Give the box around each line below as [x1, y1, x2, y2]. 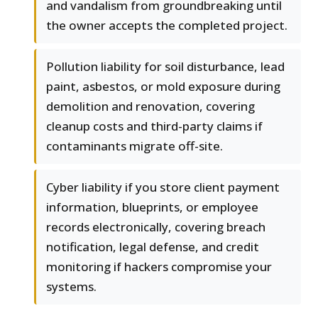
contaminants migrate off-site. [46, 138, 223, 155]
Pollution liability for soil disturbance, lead [46, 58, 285, 75]
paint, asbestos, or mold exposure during [46, 78, 280, 95]
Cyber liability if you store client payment [46, 179, 280, 196]
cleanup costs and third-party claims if [46, 118, 263, 135]
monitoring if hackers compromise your [46, 258, 272, 275]
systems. [46, 278, 97, 295]
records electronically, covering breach [46, 219, 265, 236]
